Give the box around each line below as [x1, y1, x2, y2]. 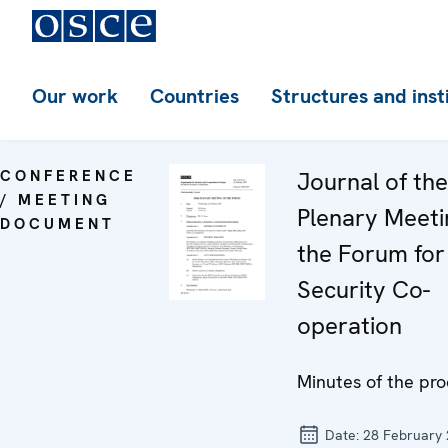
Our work [32, 83, 118, 109]
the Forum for [297, 238, 445, 269]
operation [297, 310, 402, 341]
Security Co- [297, 274, 430, 305]
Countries [150, 83, 239, 109]
